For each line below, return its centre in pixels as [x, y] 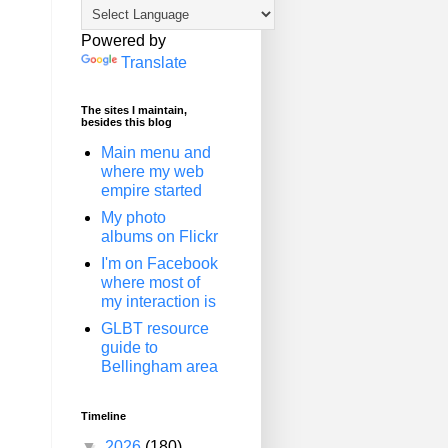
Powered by [123, 40]
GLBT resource [155, 328]
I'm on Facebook [159, 263]
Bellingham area [159, 366]
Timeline [103, 416]
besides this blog [126, 122]
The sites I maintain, [134, 110]
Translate [154, 62]
